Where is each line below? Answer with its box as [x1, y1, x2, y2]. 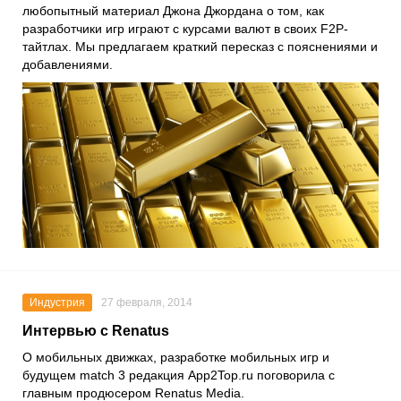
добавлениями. [22, 56, 113, 72]
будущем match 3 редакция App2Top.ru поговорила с [22, 368, 335, 383]
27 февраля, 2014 [101, 296, 192, 310]
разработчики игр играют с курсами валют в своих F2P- [22, 21, 348, 36]
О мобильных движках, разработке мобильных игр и [22, 350, 329, 365]
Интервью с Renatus [22, 323, 169, 339]
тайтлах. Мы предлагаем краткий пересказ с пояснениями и [22, 38, 378, 54]
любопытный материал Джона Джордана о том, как [22, 3, 324, 18]
